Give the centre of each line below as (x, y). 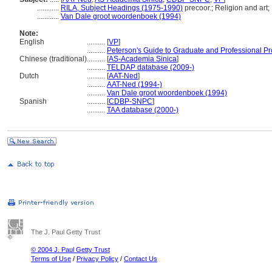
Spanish (33, 101)
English (32, 42)
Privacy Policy (97, 259)
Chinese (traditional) (53, 59)
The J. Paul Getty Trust (66, 232)
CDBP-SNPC (131, 101)
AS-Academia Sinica (143, 59)
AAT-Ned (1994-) (134, 84)
